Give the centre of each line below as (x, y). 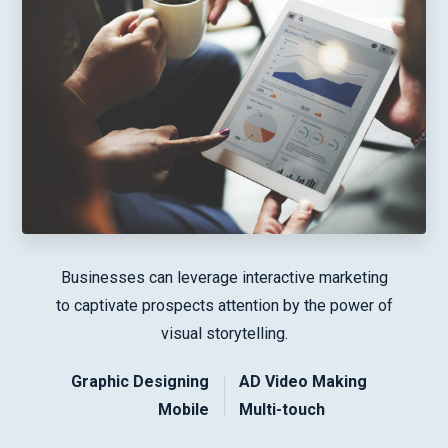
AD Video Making (303, 381)
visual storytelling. (224, 333)
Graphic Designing (140, 381)
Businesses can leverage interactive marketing (224, 277)
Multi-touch (282, 409)
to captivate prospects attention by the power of (224, 305)
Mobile (183, 409)
